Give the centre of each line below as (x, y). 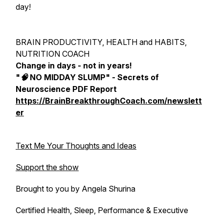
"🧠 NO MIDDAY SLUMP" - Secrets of (87, 77)
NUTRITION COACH (53, 54)
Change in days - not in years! (74, 66)
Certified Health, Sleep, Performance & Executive (102, 210)
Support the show (47, 167)
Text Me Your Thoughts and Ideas (76, 146)
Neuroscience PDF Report (66, 89)
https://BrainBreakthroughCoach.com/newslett (109, 101)
